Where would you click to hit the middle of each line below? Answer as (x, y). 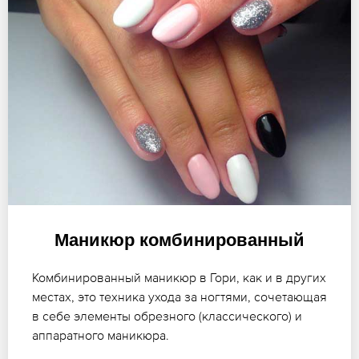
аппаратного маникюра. (101, 335)
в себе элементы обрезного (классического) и (167, 316)
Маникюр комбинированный (179, 240)
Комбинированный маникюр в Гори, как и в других (179, 278)
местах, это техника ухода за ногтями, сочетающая (179, 297)
